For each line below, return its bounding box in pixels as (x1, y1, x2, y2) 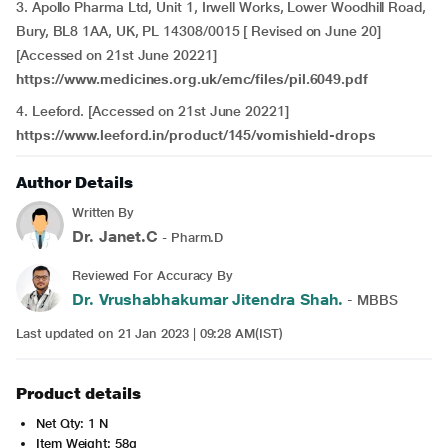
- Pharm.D (158, 230, 224, 245)
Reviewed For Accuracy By (72, 268, 234, 283)
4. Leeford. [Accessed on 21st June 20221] (16, 103, 289, 119)
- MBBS (343, 292, 398, 308)
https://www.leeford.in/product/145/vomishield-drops (16, 127, 376, 143)
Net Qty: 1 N (36, 416, 109, 431)
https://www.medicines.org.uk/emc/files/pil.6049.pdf (16, 71, 368, 87)
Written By (72, 205, 135, 220)
